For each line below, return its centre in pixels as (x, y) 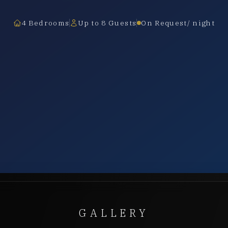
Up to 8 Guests (107, 23)
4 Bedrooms (45, 23)
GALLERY (114, 213)
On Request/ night (178, 23)
